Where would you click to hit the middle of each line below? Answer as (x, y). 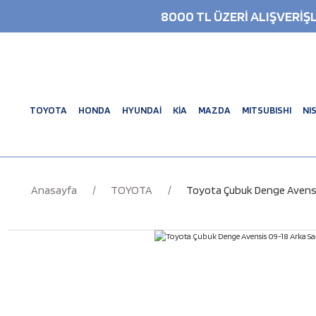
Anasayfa (54, 190)
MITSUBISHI (266, 110)
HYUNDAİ (141, 110)
